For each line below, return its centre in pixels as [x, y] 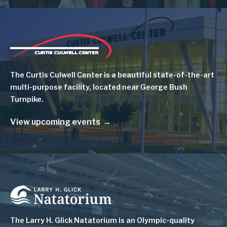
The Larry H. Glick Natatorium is [68, 220]
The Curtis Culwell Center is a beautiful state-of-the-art [112, 74]
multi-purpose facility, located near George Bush [99, 87]
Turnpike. [27, 99]
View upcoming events [55, 122]
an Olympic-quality [160, 220]
